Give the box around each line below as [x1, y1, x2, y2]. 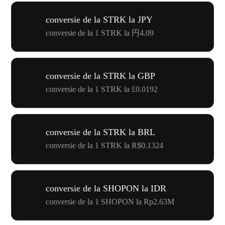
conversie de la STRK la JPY [46, 15, 153, 25]
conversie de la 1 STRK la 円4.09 [46, 29, 154, 37]
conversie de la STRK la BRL [46, 127, 155, 137]
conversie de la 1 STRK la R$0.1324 [46, 141, 163, 150]
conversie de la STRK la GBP [46, 71, 155, 81]
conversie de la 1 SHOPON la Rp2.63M [46, 197, 174, 206]
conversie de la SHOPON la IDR [46, 183, 166, 193]
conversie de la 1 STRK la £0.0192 [46, 85, 158, 93]
